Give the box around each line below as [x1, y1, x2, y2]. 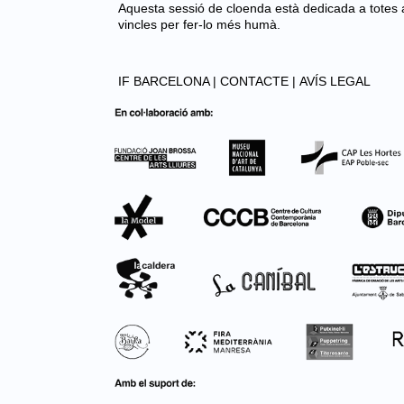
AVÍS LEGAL [299, 74, 371, 88]
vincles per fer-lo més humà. [118, 17, 280, 32]
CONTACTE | [220, 74, 296, 88]
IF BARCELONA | [118, 74, 216, 88]
